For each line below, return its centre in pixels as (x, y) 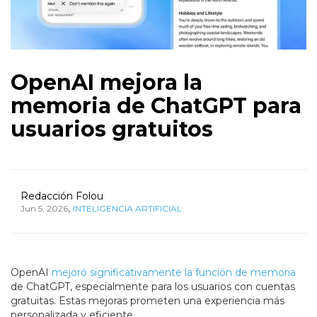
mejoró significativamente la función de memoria (174, 273)
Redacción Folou (62, 196)
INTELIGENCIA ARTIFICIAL (127, 209)
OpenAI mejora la (106, 83)
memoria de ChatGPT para (156, 106)
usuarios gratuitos (112, 129)
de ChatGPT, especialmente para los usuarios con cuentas (153, 287)
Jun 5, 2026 (44, 209)
